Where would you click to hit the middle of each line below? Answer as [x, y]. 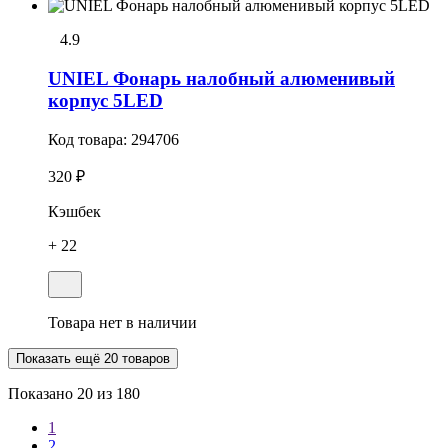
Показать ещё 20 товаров [93, 358]
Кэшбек [74, 211]
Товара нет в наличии [122, 322]
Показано [42, 393]
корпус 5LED [105, 100]
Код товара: [89, 139]
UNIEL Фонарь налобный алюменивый [221, 78]
